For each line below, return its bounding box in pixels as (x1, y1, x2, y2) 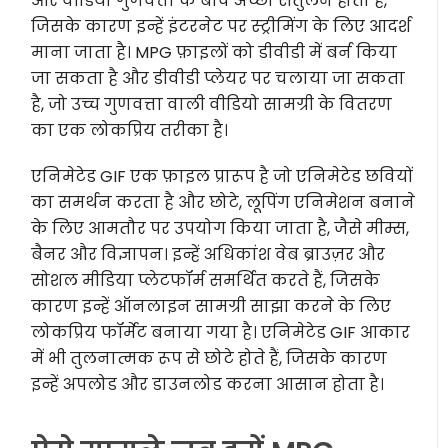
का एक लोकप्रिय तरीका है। (31, 119, 229, 142)
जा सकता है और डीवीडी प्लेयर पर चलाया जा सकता (31, 67, 406, 90)
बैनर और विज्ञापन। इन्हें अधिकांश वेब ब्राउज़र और (31, 243, 386, 266)
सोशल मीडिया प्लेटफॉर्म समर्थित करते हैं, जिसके (31, 269, 381, 292)
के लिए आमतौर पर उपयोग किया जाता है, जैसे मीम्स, (31, 217, 410, 240)
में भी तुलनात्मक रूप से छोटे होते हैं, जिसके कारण (31, 347, 388, 370)
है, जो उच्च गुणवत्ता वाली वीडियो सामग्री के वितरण (31, 93, 393, 116)
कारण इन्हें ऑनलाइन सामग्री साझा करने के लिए (31, 295, 392, 318)
